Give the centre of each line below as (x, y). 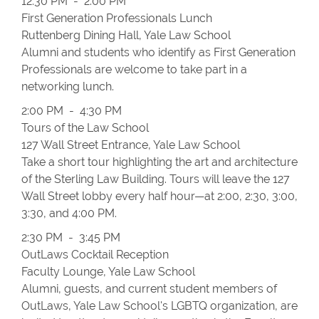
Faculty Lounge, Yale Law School (108, 272)
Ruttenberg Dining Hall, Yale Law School (126, 35)
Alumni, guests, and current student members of (149, 289)
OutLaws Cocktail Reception (95, 255)
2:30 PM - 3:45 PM (71, 237)
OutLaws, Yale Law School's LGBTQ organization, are (159, 306)
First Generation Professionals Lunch (117, 18)
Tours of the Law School (85, 128)
